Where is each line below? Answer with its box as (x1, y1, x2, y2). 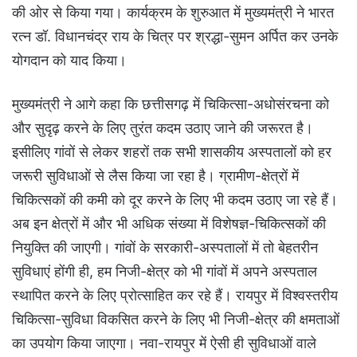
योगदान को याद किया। (12, 52, 127, 69)
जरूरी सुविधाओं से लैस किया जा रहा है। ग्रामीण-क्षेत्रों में (12, 167, 299, 185)
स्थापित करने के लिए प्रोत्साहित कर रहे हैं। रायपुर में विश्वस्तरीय (12, 287, 338, 304)
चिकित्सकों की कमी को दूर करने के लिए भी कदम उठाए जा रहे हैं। (12, 191, 338, 209)
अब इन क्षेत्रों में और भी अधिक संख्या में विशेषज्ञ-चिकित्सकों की (12, 215, 326, 233)
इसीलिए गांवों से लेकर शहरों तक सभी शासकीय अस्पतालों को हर (12, 143, 331, 161)
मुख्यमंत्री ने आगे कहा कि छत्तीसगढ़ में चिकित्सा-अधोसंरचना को (12, 96, 329, 113)
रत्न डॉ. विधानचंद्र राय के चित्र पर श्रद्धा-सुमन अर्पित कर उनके (12, 28, 338, 45)
